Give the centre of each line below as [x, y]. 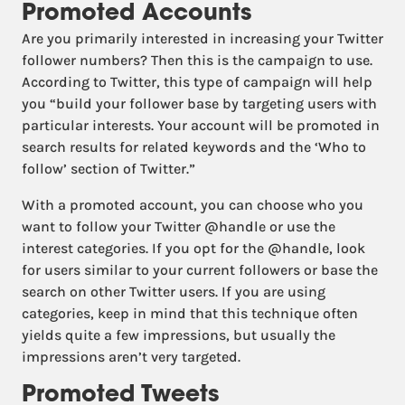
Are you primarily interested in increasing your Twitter [202, 38]
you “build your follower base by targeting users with [199, 104]
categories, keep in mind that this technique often [190, 313]
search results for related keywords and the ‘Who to [194, 147]
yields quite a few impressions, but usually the [179, 335]
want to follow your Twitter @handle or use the [179, 226]
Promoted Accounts [137, 14]
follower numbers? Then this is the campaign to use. [197, 60]
